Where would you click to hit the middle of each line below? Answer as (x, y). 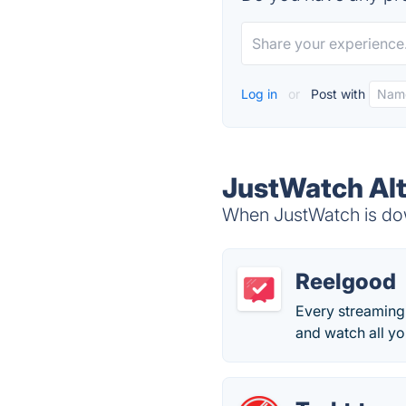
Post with (337, 94)
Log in (261, 94)
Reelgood (346, 281)
